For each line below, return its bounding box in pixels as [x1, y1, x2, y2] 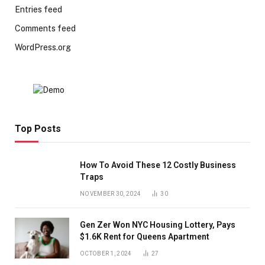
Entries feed [15, 5, 62, 15]
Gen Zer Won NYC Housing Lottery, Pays [80, 220, 235, 230]
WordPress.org [15, 43, 71, 53]
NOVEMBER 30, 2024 [80, 190, 141, 198]
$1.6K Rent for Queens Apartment [80, 232, 209, 242]
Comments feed [15, 24, 76, 34]
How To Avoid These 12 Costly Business [80, 160, 236, 170]
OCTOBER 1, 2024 [80, 250, 132, 257]
